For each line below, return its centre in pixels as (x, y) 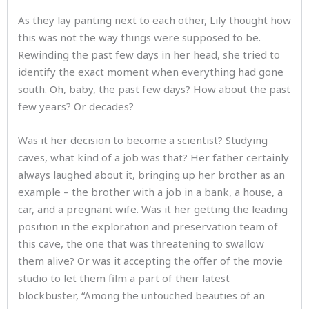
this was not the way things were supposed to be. (139, 37)
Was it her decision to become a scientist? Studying (143, 140)
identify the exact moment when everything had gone (151, 72)
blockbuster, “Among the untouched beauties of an (141, 295)
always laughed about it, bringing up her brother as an (151, 175)
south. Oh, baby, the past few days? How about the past (154, 89)
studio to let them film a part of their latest (124, 278)
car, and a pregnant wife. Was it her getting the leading (153, 209)
